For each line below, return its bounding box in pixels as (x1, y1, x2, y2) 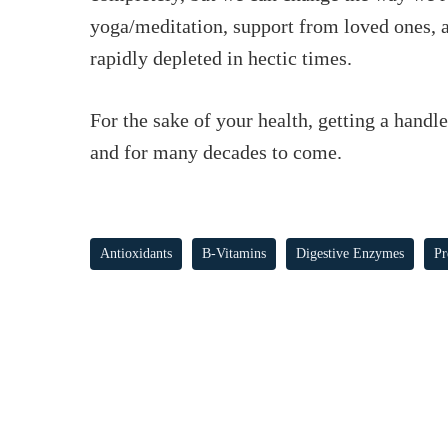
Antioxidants (100, 246, 172, 261)
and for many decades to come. (90, 141, 342, 163)
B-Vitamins (202, 246, 266, 261)
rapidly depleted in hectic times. (90, 47, 352, 69)
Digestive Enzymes (296, 246, 404, 261)
